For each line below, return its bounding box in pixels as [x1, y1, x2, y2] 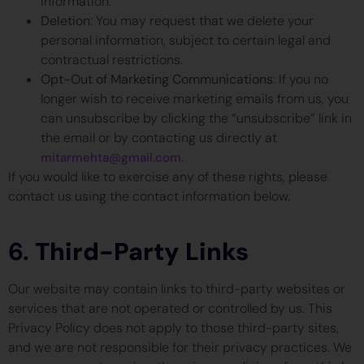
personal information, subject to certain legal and [41, 31, 331, 49]
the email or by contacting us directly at [41, 128, 277, 146]
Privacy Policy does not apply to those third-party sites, [8, 319, 339, 337]
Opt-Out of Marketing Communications [41, 70, 273, 88]
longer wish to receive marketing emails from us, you [41, 89, 349, 107]
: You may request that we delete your [90, 11, 314, 29]
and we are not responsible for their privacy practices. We [8, 339, 352, 357]
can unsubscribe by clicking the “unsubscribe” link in [41, 109, 352, 127]
